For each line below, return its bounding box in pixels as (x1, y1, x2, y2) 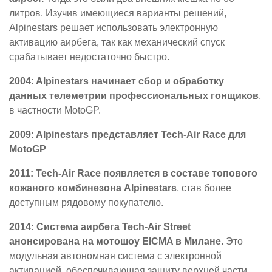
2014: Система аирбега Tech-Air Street (9, 221, 191, 232)
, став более (177, 182, 231, 193)
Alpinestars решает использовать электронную (9, 22, 218, 33)
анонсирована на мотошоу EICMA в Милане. (9, 236, 223, 246)
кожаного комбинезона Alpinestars (9, 182, 177, 193)
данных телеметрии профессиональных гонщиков (9, 90, 259, 101)
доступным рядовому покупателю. (9, 197, 163, 208)
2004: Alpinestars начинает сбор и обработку (9, 75, 224, 86)
